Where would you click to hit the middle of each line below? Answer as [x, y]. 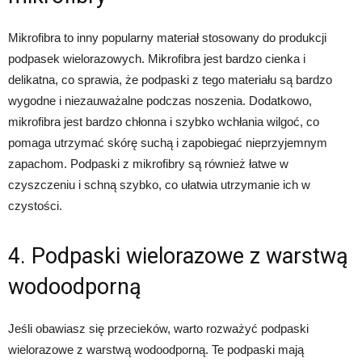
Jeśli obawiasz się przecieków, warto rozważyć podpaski [158, 329]
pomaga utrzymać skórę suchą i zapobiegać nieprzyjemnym [168, 143]
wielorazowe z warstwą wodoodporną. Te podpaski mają [156, 350]
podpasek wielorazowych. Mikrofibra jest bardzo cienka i [157, 59]
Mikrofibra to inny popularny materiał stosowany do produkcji [167, 38]
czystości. [35, 206]
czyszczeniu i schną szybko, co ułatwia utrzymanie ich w [159, 185]
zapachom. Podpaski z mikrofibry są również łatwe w [148, 164]
